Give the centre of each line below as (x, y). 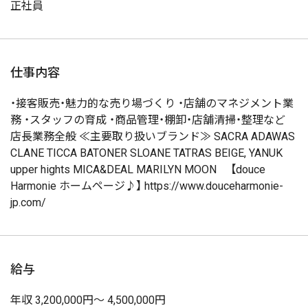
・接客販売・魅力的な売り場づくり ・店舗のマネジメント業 (152, 103)
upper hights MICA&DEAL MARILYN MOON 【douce (138, 169)
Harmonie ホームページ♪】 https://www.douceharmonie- (147, 186)
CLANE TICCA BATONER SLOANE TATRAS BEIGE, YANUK (146, 153)
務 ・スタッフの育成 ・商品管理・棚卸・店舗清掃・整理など (148, 120)
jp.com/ (28, 202)
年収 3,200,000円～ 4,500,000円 (88, 300)
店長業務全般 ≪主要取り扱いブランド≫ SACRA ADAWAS (153, 136)
